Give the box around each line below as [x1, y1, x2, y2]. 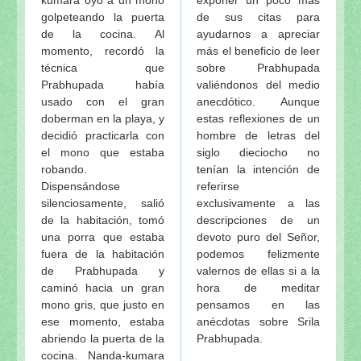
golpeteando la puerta [41, 10, 164, 23]
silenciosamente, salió [41, 196, 164, 210]
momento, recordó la [41, 44, 164, 57]
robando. [41, 162, 87, 176]
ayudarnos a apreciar [197, 27, 320, 40]
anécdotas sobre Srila [197, 314, 320, 328]
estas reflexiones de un [197, 111, 320, 125]
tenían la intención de [197, 162, 320, 176]
